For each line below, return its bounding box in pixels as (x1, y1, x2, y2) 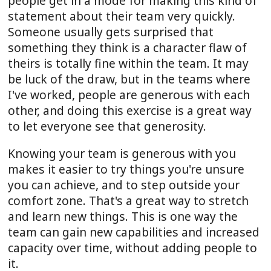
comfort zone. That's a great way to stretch (7, 192, 249, 209)
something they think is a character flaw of (7, 39, 247, 56)
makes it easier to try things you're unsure (7, 161, 244, 178)
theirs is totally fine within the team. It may (7, 54, 249, 71)
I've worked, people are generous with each (7, 86, 250, 103)
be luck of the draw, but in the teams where (7, 70, 250, 87)
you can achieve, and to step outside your (7, 177, 240, 194)
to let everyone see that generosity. (7, 117, 206, 134)
